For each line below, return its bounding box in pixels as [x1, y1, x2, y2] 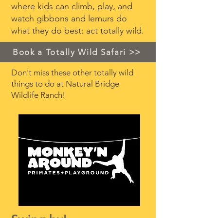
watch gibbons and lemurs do [11, 13, 127, 24]
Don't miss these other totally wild [11, 68, 133, 77]
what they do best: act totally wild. [11, 25, 144, 36]
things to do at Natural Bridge [11, 79, 119, 89]
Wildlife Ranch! [11, 90, 65, 100]
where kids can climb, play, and [11, 1, 132, 12]
